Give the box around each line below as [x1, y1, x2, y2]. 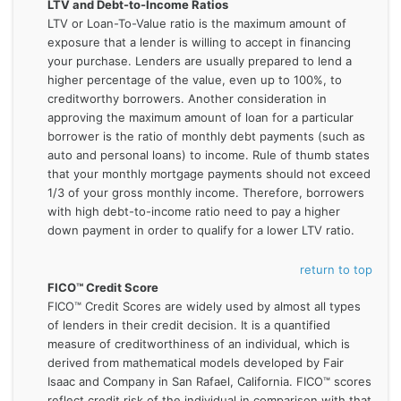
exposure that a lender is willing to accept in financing [47, 34, 351, 49]
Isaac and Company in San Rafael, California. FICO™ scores [47, 374, 371, 388]
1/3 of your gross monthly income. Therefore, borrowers [47, 184, 364, 200]
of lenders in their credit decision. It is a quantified [47, 318, 330, 332]
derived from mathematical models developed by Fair [47, 355, 344, 370]
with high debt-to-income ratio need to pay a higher [47, 203, 340, 218]
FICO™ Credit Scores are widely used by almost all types [47, 299, 361, 313]
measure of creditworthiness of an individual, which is [47, 337, 350, 351]
